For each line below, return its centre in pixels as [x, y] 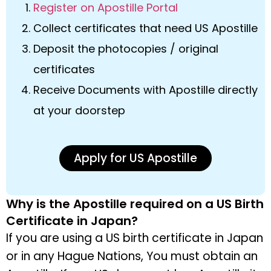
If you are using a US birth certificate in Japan [135, 238]
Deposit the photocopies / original [126, 49]
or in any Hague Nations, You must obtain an [132, 256]
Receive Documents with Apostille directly [145, 90]
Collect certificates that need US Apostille [145, 28]
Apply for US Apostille [135, 158]
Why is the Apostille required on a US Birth [135, 204]
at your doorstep [79, 111]
